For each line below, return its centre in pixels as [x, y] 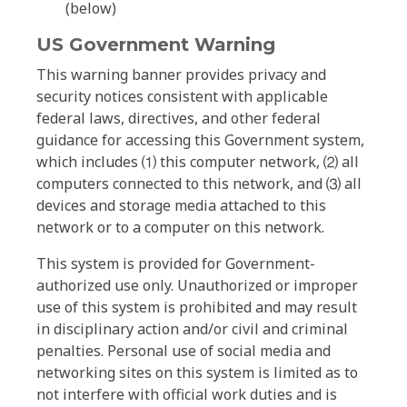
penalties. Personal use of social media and [184, 351]
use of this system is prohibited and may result [197, 307]
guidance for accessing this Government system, [200, 140]
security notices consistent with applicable [182, 96]
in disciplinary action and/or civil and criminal [192, 329]
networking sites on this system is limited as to [197, 372]
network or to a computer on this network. [180, 227]
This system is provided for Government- [176, 263]
